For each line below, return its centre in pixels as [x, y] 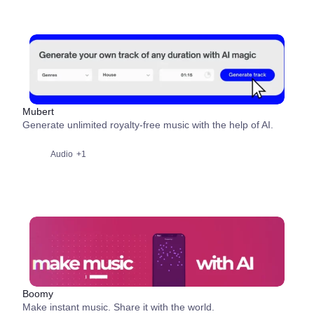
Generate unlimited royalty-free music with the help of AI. [148, 125]
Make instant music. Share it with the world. [118, 307]
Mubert [38, 111]
